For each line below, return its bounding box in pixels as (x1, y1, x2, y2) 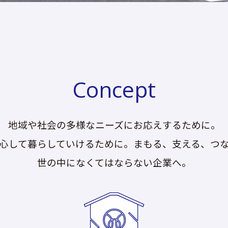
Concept (72, 74, 156, 104)
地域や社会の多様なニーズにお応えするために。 (8, 117, 220, 131)
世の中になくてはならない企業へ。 (37, 155, 191, 169)
